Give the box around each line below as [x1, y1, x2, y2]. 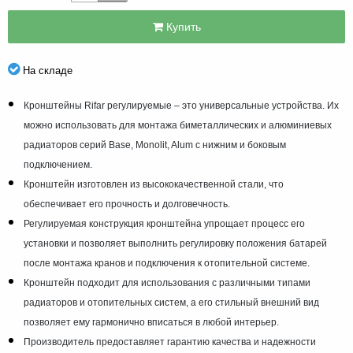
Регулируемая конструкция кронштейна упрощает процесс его [24, 217, 305, 229]
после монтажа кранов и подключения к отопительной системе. [24, 257, 310, 269]
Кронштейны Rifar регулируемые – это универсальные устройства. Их [24, 99, 339, 111]
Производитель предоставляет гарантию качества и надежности [24, 336, 316, 347]
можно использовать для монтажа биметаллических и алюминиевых [24, 119, 332, 131]
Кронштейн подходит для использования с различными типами [24, 277, 310, 288]
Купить [162, 17, 201, 35]
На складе [20, 61, 72, 77]
